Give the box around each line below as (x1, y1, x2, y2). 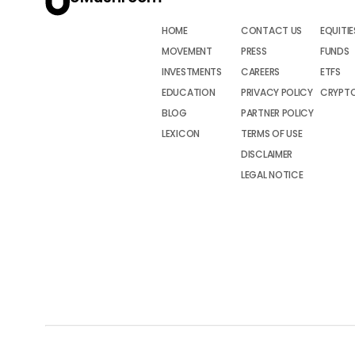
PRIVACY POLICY (241, 86, 313, 99)
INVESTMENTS (162, 65, 222, 78)
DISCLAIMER (241, 147, 292, 161)
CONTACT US (241, 24, 302, 37)
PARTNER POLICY (241, 106, 314, 120)
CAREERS (241, 65, 280, 78)
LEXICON (162, 127, 200, 140)
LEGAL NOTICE (241, 168, 303, 181)
